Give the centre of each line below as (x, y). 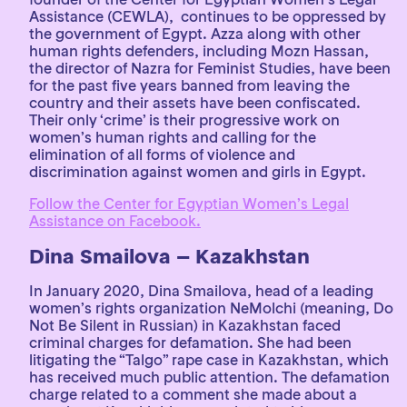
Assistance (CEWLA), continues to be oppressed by (208, 16)
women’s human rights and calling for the (173, 137)
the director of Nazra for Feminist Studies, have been (210, 68)
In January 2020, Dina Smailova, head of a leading (201, 291)
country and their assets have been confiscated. (195, 103)
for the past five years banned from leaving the (189, 85)
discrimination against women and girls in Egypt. (198, 172)
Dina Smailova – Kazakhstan (169, 256)
